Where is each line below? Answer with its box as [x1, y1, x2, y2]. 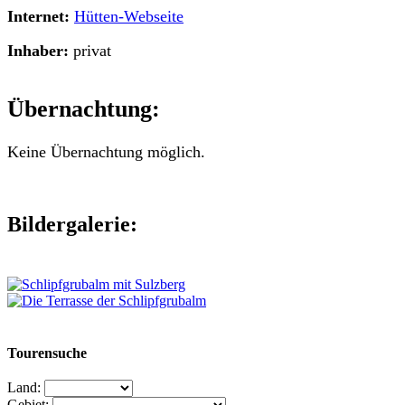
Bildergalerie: [7, 212, 137, 236]
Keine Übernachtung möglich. [7, 143, 205, 162]
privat [69, 42, 111, 61]
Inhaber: [7, 42, 69, 61]
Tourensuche [7, 344, 87, 361]
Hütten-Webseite [74, 6, 184, 25]
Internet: [7, 6, 70, 25]
